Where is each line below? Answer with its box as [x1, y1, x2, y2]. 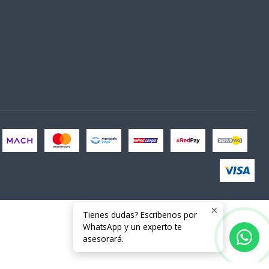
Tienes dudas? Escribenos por [83, 209, 197, 220]
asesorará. [83, 233, 124, 244]
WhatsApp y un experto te [83, 221, 182, 232]
